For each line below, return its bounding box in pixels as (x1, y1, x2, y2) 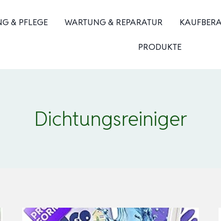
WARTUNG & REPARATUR (65, 16, 163, 28)
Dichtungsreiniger (34, 106, 187, 132)
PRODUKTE (138, 41, 182, 53)
